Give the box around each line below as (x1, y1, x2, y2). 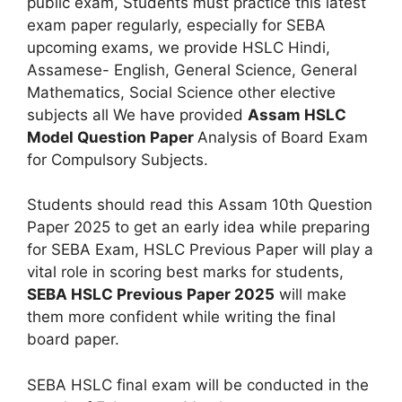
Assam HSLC (248, 105, 346, 124)
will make (275, 285, 346, 303)
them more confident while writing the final (27, 308, 336, 326)
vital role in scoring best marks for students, (27, 263, 344, 281)
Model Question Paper (27, 127, 197, 146)
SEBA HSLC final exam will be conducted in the (27, 375, 369, 394)
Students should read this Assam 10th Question (27, 196, 372, 214)
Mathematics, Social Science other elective (27, 83, 336, 101)
